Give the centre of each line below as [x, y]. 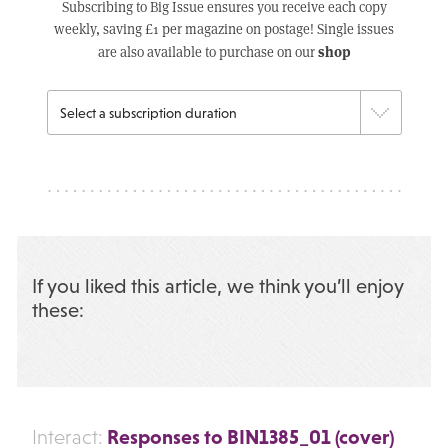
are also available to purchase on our [207, 51]
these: [57, 310]
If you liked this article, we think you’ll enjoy [217, 286]
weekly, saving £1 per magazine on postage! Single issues [224, 28]
